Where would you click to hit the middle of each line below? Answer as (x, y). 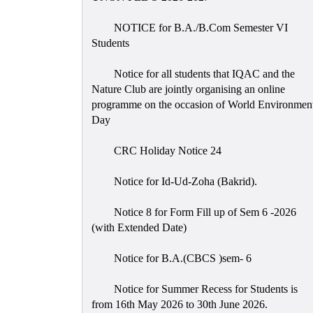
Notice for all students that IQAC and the (203, 73)
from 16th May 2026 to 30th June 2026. (179, 304)
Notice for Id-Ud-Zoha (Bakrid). (184, 181)
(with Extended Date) (139, 227)
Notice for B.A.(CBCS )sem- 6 (181, 258)
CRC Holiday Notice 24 (166, 150)
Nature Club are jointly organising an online (188, 89)
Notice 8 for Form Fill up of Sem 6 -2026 (203, 212)
